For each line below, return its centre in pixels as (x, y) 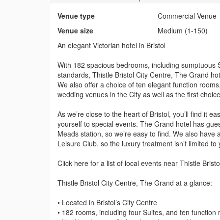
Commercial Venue (187, 16)
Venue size (75, 31)
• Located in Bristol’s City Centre (107, 203)
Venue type (76, 16)
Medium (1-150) (183, 31)
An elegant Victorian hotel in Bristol (111, 45)
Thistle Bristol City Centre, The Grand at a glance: (135, 183)
